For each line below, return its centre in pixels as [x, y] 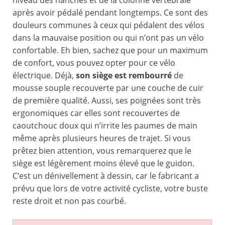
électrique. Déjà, [44, 76]
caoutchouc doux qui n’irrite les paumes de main [105, 126]
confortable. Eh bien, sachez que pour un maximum [110, 50]
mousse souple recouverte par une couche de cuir [108, 88]
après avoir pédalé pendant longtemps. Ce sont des [110, 13]
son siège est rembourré [124, 76]
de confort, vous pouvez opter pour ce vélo [94, 63]
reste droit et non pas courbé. [69, 201]
